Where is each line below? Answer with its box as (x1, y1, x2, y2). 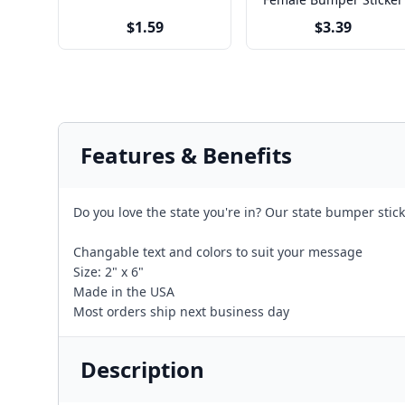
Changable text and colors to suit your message (73, 243, 363, 260)
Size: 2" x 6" (73, 263, 144, 280)
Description (80, 354, 204, 384)
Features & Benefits (80, 140, 292, 170)
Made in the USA (73, 283, 174, 300)
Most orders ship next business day (73, 303, 289, 320)
